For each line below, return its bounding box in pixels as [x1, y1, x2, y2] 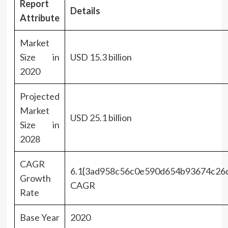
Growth [19, 172, 51, 184]
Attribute [19, 12, 60, 23]
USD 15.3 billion [70, 51, 132, 63]
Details [70, 5, 100, 16]
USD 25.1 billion [70, 111, 132, 123]
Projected [19, 90, 60, 102]
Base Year [19, 211, 60, 223]
